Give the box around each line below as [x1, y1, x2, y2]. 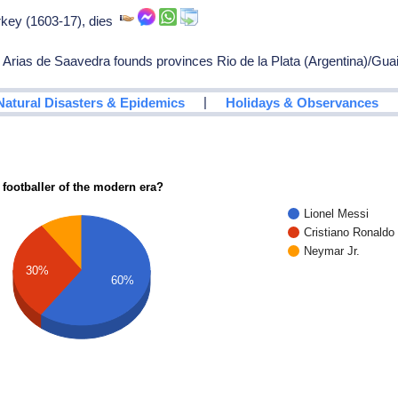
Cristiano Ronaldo [304, 225, 395, 239]
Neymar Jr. [304, 243, 361, 258]
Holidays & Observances [226, 94, 379, 110]
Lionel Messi [304, 206, 370, 220]
